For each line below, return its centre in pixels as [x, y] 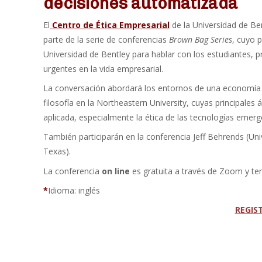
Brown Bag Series [201, 39]
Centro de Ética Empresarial [110, 25]
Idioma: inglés [75, 191]
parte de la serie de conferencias [106, 39]
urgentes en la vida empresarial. [103, 68]
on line [116, 171]
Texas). [59, 151]
